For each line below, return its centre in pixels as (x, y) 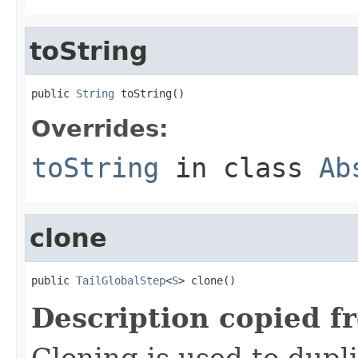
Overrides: (100, 128)
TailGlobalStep (121, 280)
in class (239, 167)
